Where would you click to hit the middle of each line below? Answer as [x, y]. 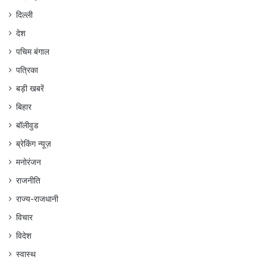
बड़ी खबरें [30, 88]
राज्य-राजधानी [37, 199]
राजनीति [28, 180]
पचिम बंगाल [33, 51]
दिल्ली [24, 15]
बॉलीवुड [27, 125]
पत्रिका [27, 70]
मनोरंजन [28, 162]
